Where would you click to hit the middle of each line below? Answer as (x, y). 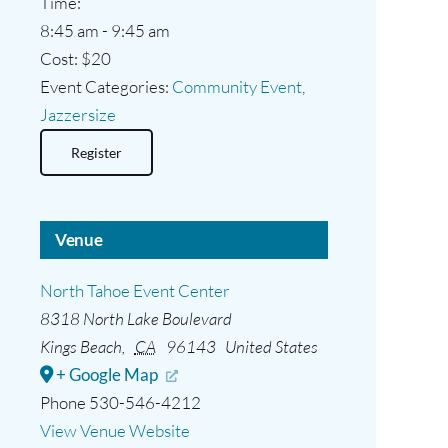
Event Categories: (104, 86)
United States (272, 346)
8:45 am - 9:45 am (105, 30)
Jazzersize (78, 114)
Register (96, 152)
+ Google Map (107, 374)
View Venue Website (115, 430)
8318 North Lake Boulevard (136, 318)
